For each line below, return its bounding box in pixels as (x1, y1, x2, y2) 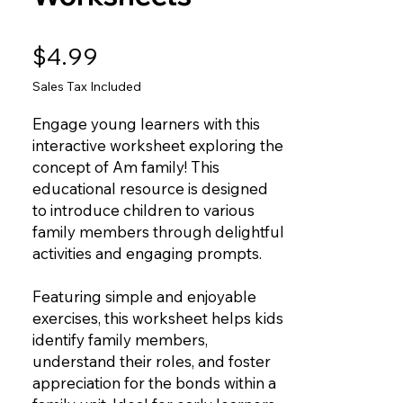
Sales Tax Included (32, 78, 141, 95)
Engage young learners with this (32, 114, 260, 134)
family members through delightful (32, 222, 284, 242)
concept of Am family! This (32, 157, 219, 177)
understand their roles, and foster (32, 352, 271, 372)
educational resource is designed (32, 179, 268, 199)
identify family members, (32, 330, 208, 350)
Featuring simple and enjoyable (32, 287, 256, 307)
